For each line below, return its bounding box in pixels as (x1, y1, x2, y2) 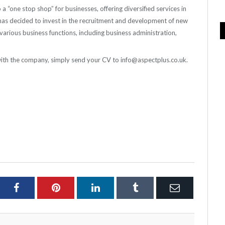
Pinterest (59, 182, 96, 192)
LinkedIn (99, 182, 137, 192)
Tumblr (137, 182, 168, 192)
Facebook (18, 182, 58, 192)
